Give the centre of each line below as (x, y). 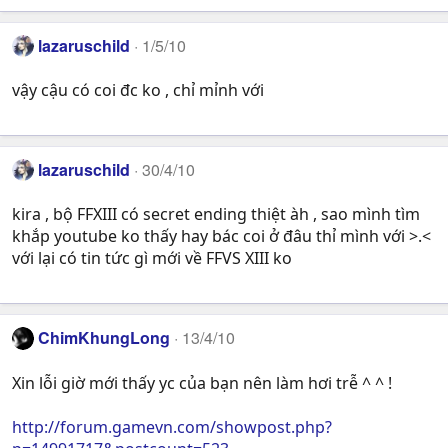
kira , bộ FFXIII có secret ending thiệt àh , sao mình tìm (216, 214)
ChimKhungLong (104, 338)
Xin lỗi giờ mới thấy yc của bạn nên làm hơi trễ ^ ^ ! (202, 382)
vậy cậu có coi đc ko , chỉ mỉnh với (138, 90)
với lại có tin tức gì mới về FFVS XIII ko (152, 258)
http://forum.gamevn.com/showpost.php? (172, 426)
